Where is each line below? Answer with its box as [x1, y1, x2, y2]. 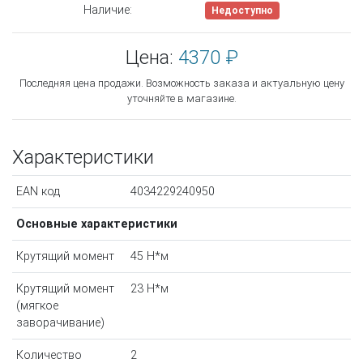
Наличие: [83, 3, 132, 18]
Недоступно [211, 5, 273, 17]
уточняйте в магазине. [126, 92, 237, 105]
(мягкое [15, 299, 58, 314]
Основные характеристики [15, 217, 177, 232]
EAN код [15, 185, 60, 199]
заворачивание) [15, 316, 105, 331]
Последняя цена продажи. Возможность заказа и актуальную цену [19, 77, 344, 90]
